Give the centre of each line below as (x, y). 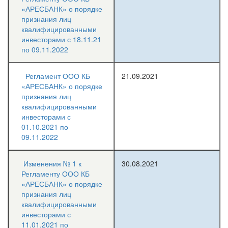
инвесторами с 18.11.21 (61, 39)
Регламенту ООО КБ (55, 174)
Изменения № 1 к (52, 163)
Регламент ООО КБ (58, 76)
